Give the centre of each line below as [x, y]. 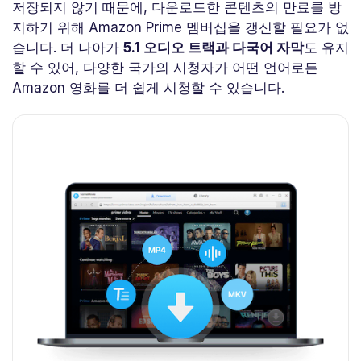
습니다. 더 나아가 [68, 48]
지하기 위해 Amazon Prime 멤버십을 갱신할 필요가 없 [180, 28]
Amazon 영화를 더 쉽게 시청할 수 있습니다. [148, 88]
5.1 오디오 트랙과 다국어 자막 [214, 48]
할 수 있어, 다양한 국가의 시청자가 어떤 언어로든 [165, 68]
